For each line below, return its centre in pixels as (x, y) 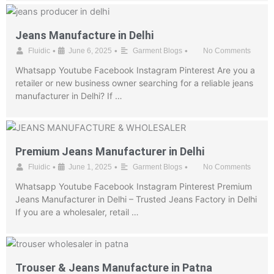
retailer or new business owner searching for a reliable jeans (134, 83)
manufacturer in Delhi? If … (69, 96)
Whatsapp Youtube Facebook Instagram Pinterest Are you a (135, 70)
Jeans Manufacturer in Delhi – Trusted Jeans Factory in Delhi (136, 199)
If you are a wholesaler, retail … (77, 212)
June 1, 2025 (90, 167)
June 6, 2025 (90, 51)
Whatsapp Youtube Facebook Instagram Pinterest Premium (134, 186)
